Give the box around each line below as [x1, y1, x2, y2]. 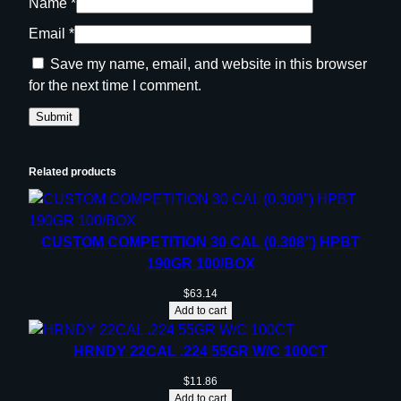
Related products [29, 165, 116, 178]
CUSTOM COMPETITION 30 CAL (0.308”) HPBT [41, 234, 360, 250]
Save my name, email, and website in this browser [50, 55, 367, 72]
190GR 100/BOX [146, 255, 255, 271]
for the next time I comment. [29, 77, 201, 93]
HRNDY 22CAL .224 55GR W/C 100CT [73, 344, 328, 360]
